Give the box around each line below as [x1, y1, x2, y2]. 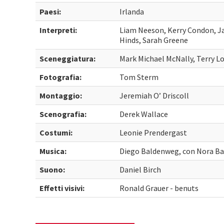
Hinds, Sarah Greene [119, 35, 188, 45]
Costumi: [39, 127, 73, 137]
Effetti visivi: [39, 183, 85, 193]
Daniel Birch [119, 164, 161, 174]
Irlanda [119, 6, 144, 16]
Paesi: [39, 6, 61, 16]
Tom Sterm [119, 72, 159, 82]
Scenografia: [39, 109, 87, 119]
